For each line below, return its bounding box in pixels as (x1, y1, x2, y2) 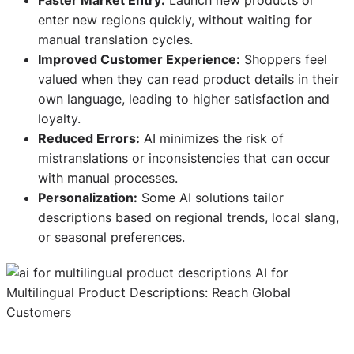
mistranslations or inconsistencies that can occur (38, 149, 330, 166)
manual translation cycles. (38, 31, 193, 47)
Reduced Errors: (38, 130, 140, 146)
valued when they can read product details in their (38, 70, 339, 87)
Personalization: (38, 189, 137, 205)
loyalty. (38, 110, 81, 126)
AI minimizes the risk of (140, 130, 284, 146)
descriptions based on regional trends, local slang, (38, 209, 339, 225)
